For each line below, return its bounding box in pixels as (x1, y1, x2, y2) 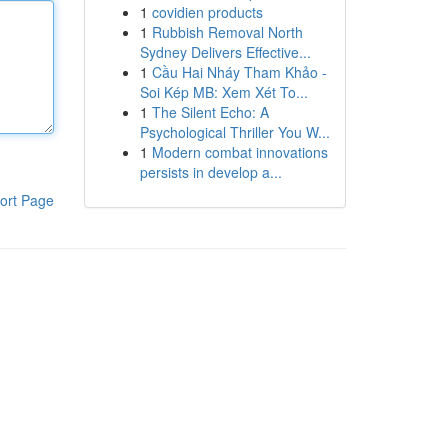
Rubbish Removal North (151, 22, 303, 42)
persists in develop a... (139, 162, 282, 182)
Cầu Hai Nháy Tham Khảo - (151, 62, 327, 82)
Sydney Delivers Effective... (139, 42, 311, 62)
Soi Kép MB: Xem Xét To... (139, 82, 308, 102)
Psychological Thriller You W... (139, 122, 330, 142)
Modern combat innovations (151, 142, 328, 162)
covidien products (151, 2, 263, 22)
